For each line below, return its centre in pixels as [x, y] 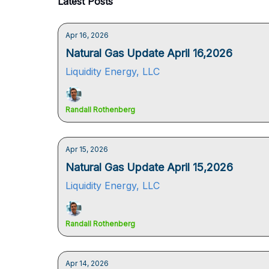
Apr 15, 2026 [87, 149]
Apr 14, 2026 [87, 263]
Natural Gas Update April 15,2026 [149, 167]
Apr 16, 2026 [87, 35]
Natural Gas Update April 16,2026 [149, 53]
